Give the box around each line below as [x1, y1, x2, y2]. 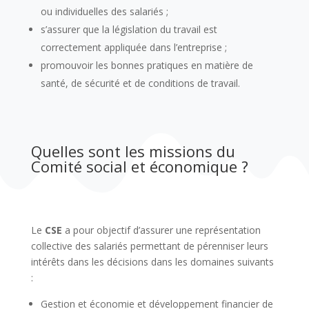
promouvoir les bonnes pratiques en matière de [40, 59, 253, 72]
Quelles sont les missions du [30, 141, 235, 162]
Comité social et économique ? [30, 156, 248, 177]
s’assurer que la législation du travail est [40, 23, 217, 37]
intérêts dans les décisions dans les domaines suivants [30, 255, 274, 269]
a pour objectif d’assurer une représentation [61, 223, 261, 237]
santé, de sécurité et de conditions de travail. [40, 77, 240, 90]
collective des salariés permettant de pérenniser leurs [30, 239, 268, 253]
